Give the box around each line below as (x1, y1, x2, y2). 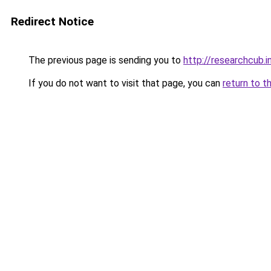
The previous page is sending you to (26, 54, 183, 66)
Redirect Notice (11, 15, 94, 28)
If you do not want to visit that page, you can (26, 77, 223, 89)
